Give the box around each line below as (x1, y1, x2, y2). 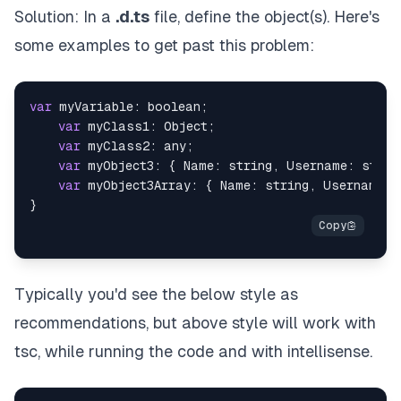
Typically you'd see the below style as (14, 284, 298, 303)
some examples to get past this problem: (14, 35, 314, 55)
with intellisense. (247, 341, 372, 361)
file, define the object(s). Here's (149, 6, 380, 26)
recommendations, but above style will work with (14, 312, 376, 332)
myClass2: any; (81, 138, 193, 153)
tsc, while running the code (14, 341, 218, 361)
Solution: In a (14, 6, 115, 26)
